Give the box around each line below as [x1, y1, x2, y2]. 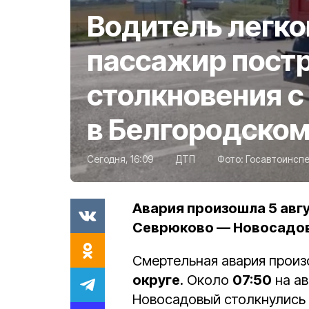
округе [132, 271, 180, 288]
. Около [180, 271, 232, 288]
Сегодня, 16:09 [87, 152, 153, 165]
